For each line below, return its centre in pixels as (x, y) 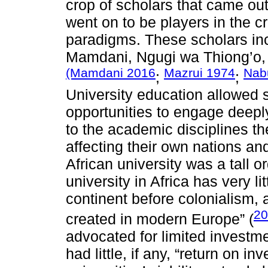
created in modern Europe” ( (160, 219)
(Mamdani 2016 (111, 72)
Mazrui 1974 (200, 72)
